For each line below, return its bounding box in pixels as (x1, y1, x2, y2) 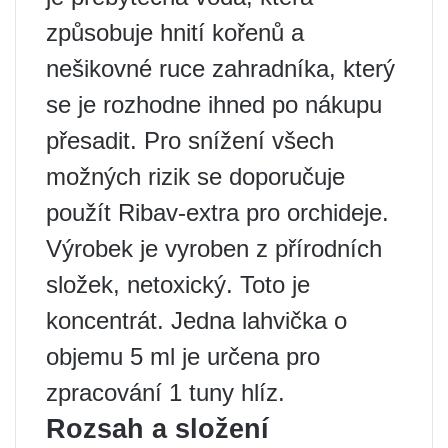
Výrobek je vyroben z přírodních (46, 235, 382, 263)
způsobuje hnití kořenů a (46, 19, 304, 47)
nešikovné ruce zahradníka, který (46, 55, 395, 83)
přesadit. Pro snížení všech (46, 127, 334, 155)
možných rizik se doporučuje (46, 163, 345, 191)
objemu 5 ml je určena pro (46, 343, 320, 371)
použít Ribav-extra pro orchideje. (46, 199, 389, 227)
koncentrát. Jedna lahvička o (46, 307, 347, 335)
